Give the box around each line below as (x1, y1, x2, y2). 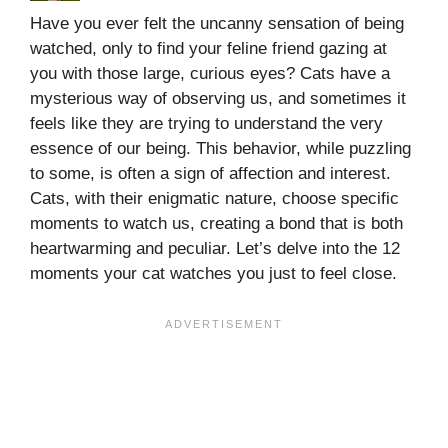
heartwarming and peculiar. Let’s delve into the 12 (30, 239, 400, 259)
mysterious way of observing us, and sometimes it (30, 89, 406, 109)
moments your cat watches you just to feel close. (30, 264, 397, 284)
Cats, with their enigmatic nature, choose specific (30, 189, 399, 209)
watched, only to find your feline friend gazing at (30, 39, 387, 59)
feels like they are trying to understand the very (30, 114, 383, 134)
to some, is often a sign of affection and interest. (30, 164, 391, 184)
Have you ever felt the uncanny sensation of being (30, 14, 404, 34)
